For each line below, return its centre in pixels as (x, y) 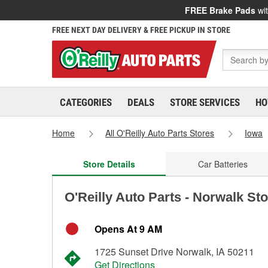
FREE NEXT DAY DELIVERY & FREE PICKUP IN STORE (141, 30)
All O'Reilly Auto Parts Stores (160, 133)
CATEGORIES (86, 102)
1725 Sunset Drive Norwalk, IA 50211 (174, 252)
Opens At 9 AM (128, 229)
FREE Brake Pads (220, 10)
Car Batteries (223, 164)
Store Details (109, 164)
